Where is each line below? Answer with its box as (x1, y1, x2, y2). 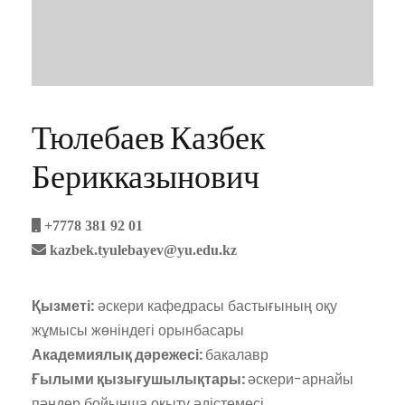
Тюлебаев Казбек (32, 114, 265, 158)
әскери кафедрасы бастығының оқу (94, 295, 337, 316)
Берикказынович (32, 153, 259, 197)
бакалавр (205, 344, 268, 365)
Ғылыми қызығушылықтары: (32, 368, 248, 390)
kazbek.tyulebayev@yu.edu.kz (46, 241, 237, 257)
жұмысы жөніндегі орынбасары (32, 319, 244, 341)
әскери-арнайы (248, 368, 353, 390)
